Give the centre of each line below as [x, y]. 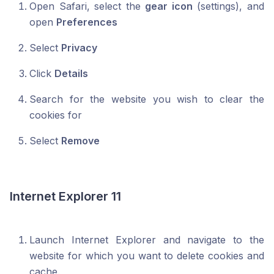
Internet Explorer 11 [65, 197]
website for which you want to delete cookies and [147, 256]
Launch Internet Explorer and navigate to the [147, 240]
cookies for [56, 115]
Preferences [87, 22]
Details [71, 74]
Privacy [79, 48]
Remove [80, 141]
